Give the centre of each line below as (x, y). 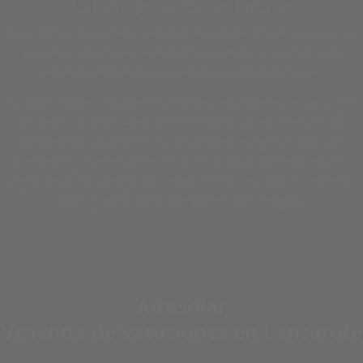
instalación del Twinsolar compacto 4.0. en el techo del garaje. (181, 72)
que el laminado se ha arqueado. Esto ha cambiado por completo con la (181, 52)
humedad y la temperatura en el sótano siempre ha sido (181, 163)
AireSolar (181, 306)
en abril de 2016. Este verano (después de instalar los (181, 124)
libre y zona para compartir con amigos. (181, 202)
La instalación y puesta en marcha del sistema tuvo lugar (181, 105)
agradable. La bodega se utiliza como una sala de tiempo (181, 182)
